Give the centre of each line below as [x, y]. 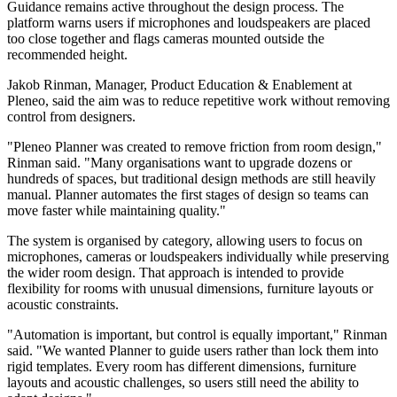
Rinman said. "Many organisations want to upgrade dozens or [179, 163]
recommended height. [67, 55]
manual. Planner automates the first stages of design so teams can [188, 195]
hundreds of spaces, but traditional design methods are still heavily [191, 179]
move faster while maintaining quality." [117, 211]
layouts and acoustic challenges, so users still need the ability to [183, 383]
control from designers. [71, 117]
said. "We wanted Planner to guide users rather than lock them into [193, 351]
